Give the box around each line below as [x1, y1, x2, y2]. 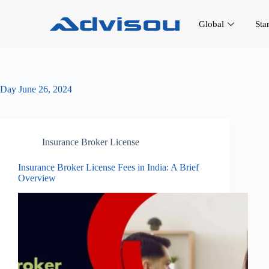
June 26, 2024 [16, 84, 72, 94]
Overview [18, 173, 56, 183]
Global [198, 19, 224, 29]
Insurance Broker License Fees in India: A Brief [18, 162, 199, 172]
